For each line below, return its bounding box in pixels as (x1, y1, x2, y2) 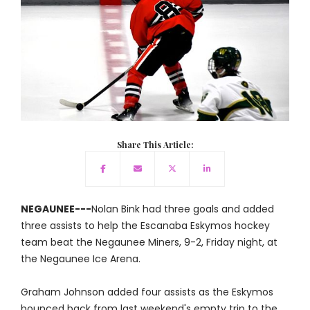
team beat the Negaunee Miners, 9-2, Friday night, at (20, 235, 277, 250)
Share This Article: (116, 139, 194, 151)
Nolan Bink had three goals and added (91, 202, 274, 217)
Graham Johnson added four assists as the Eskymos (20, 285, 273, 300)
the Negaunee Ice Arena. (20, 252, 140, 266)
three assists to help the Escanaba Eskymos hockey (20, 219, 270, 233)
